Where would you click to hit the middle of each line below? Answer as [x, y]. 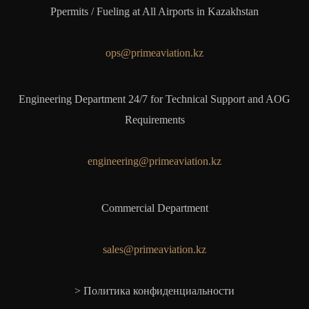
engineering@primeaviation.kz [154, 161]
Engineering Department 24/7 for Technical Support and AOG [154, 99]
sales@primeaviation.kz [154, 249]
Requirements [154, 120]
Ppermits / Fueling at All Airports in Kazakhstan [154, 11]
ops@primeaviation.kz [154, 52]
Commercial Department [154, 208]
